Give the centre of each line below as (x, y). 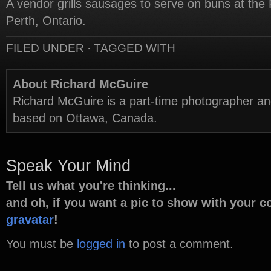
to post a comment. (179, 244)
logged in (101, 244)
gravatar (30, 220)
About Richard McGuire (80, 84)
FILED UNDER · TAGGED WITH (91, 48)
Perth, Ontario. (46, 21)
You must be (41, 244)
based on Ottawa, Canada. (85, 118)
